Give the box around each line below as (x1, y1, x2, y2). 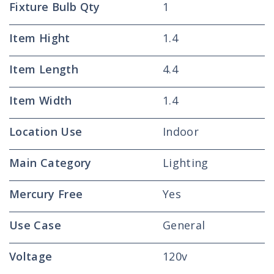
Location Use (9, 124, 83, 139)
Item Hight (9, 31, 70, 45)
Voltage (9, 249, 53, 264)
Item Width (9, 93, 72, 108)
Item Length (9, 62, 78, 76)
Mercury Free (9, 187, 83, 201)
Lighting (162, 155, 209, 170)
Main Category (9, 155, 92, 170)
